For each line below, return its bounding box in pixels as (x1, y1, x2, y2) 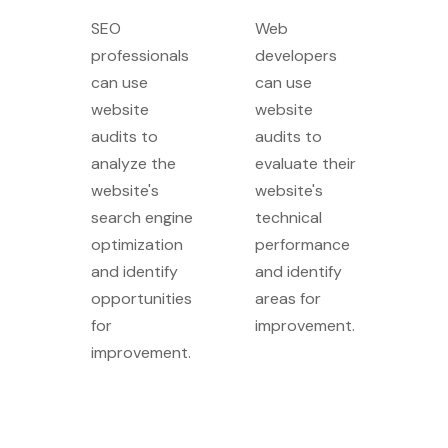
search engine (91, 207, 193, 228)
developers (255, 45, 337, 66)
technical (255, 207, 322, 228)
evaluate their (255, 153, 356, 174)
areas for (255, 288, 321, 309)
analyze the (91, 153, 176, 174)
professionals (91, 45, 189, 66)
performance (255, 234, 350, 255)
